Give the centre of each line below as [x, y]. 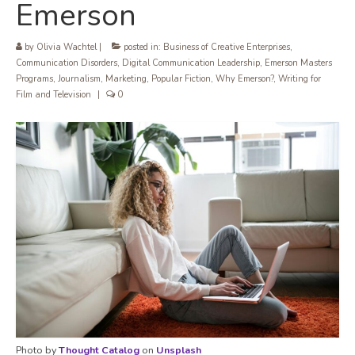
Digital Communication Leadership [191, 63]
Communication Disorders [67, 63]
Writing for [300, 79]
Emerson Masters [298, 63]
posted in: [142, 48]
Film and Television [53, 95]
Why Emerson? [244, 79]
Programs [34, 79]
